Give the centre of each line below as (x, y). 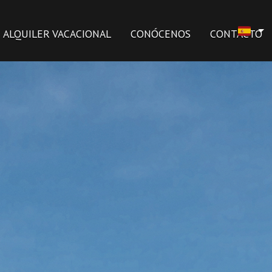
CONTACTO (236, 34)
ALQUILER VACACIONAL (57, 34)
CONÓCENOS (160, 34)
